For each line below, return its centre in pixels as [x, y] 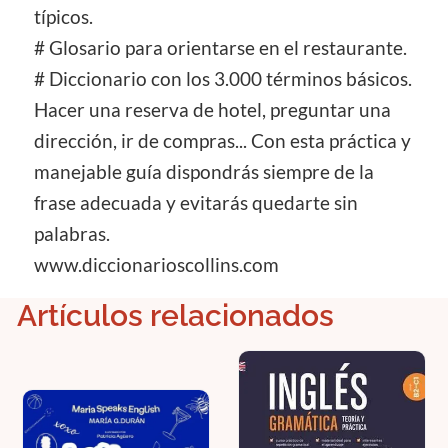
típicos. [63, 17]
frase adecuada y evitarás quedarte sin [196, 203]
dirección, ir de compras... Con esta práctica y [222, 141]
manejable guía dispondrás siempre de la [204, 172]
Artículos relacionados [175, 316]
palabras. [72, 234]
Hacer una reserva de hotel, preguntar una [212, 110]
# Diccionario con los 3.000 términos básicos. [223, 79]
